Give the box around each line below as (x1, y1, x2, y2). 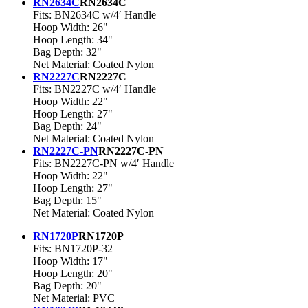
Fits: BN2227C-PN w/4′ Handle (33, 157, 174, 170)
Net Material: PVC (33, 292, 115, 305)
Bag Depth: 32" (33, 46, 102, 58)
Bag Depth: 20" (33, 280, 102, 292)
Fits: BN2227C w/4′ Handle (33, 83, 156, 96)
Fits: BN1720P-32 (33, 243, 113, 255)
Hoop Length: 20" (33, 267, 113, 280)
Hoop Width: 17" (33, 255, 108, 267)
